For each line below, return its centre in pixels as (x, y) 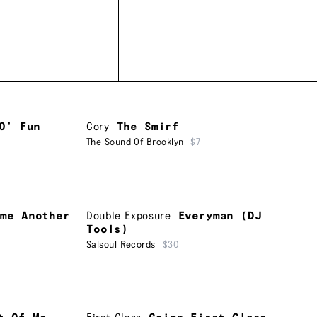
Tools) (108, 229)
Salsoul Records (121, 244)
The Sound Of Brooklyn (135, 143)
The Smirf (148, 127)
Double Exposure (129, 216)
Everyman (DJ (220, 216)
